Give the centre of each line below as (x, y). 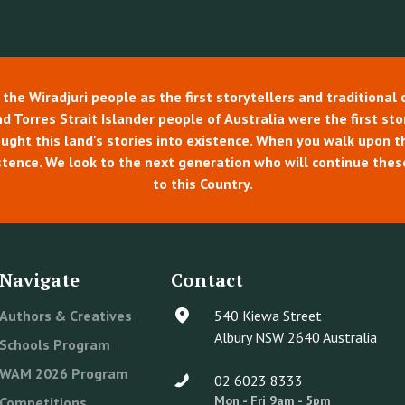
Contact (207, 280)
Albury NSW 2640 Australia (295, 338)
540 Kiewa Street (268, 316)
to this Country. (202, 184)
